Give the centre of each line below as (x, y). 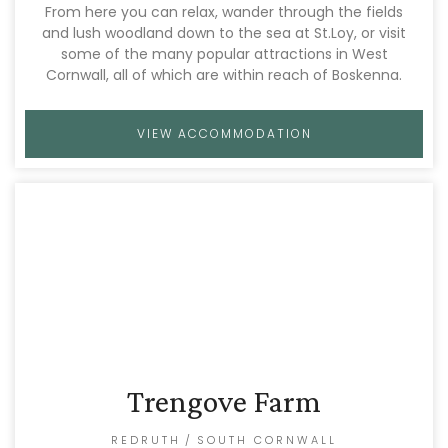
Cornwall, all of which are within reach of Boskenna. (224, 75)
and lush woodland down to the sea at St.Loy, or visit (224, 33)
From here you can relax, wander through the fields (224, 12)
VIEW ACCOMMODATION (224, 133)
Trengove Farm (224, 401)
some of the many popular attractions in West (224, 54)
